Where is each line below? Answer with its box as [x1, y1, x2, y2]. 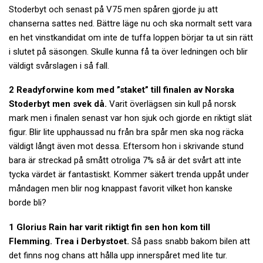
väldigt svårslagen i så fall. [9, 60, 109, 71]
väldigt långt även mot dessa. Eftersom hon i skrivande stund [9, 141, 244, 152]
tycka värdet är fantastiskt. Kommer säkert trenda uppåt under [9, 169, 249, 180]
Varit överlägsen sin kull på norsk [107, 99, 236, 110]
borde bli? [9, 197, 46, 208]
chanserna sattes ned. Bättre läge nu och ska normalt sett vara [9, 18, 252, 29]
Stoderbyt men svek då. [9, 99, 107, 110]
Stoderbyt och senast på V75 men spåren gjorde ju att [9, 4, 218, 15]
